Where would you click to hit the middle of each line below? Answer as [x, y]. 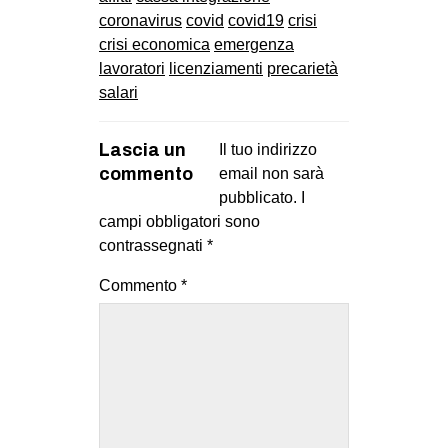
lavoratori [132, 68]
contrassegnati [153, 245]
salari [118, 92]
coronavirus [140, 20]
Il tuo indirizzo [268, 149]
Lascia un [142, 149]
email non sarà [271, 173]
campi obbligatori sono [179, 221]
